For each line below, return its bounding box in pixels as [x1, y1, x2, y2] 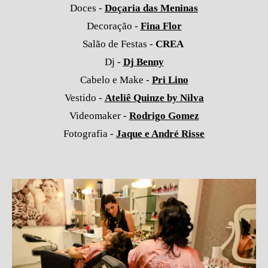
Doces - [70, 2, 105, 14]
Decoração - [86, 20, 141, 32]
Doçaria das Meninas [105, 2, 198, 14]
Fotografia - [63, 128, 116, 140]
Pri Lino [151, 74, 188, 86]
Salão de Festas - [82, 38, 156, 50]
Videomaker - [69, 110, 129, 122]
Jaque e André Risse [116, 128, 205, 140]
